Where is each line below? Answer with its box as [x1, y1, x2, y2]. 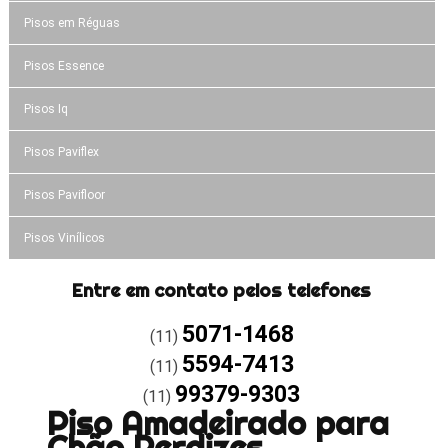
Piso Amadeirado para [46, 402, 389, 443]
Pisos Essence [23, 58, 104, 73]
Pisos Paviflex [23, 144, 99, 159]
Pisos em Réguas [23, 15, 120, 30]
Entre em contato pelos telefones [72, 278, 372, 302]
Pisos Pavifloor [23, 187, 105, 202]
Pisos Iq [23, 101, 68, 116]
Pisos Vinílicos [23, 230, 105, 245]
